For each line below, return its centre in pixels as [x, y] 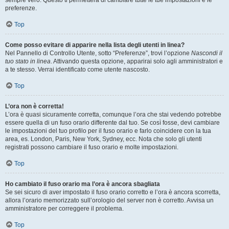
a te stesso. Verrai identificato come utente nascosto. [77, 70]
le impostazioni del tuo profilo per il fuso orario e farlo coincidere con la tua [108, 131]
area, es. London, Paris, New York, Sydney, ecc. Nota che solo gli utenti [104, 139]
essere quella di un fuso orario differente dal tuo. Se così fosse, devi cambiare [112, 123]
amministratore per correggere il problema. [64, 209]
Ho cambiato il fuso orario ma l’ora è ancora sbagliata [83, 184]
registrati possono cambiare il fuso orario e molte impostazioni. [92, 147]
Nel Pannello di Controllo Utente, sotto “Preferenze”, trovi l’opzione [98, 53]
